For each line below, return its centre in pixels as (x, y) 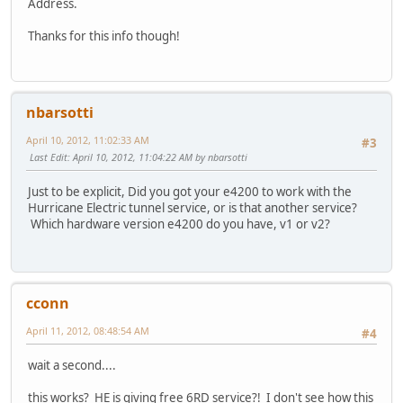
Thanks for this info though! (104, 36)
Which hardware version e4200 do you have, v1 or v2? (179, 224)
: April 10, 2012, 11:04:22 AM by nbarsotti (157, 157)
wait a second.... (72, 365)
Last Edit (49, 157)
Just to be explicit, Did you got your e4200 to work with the (190, 191)
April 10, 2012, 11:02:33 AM (88, 140)
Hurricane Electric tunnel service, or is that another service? (193, 207)
